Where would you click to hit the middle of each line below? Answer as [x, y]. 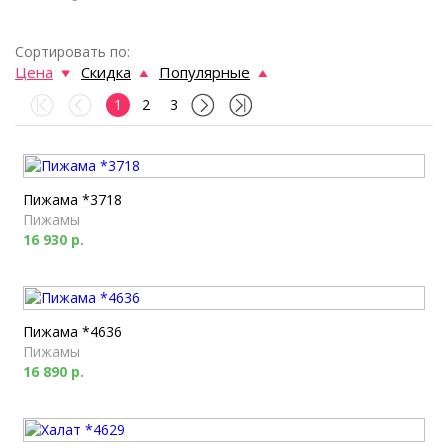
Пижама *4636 [72, 331]
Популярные [204, 72]
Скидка [106, 72]
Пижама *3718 [72, 199]
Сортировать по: [72, 51]
